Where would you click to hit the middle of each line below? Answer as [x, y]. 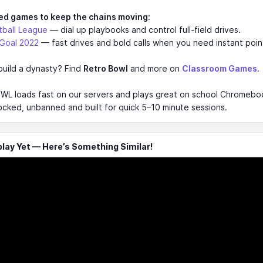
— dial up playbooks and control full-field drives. [144, 30]
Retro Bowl [106, 69]
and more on [155, 69]
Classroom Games [220, 69]
